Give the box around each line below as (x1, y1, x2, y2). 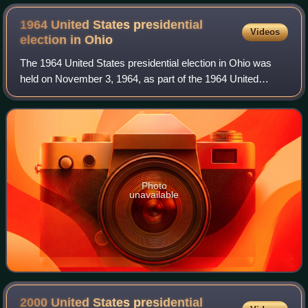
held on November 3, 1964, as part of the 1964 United (20, 72, 259, 85)
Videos (250, 26, 280, 37)
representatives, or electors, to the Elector (20, 104, 208, 116)
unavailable (129, 188, 179, 200)
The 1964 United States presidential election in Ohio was (20, 56, 272, 69)
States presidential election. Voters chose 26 (20, 88, 219, 100)
